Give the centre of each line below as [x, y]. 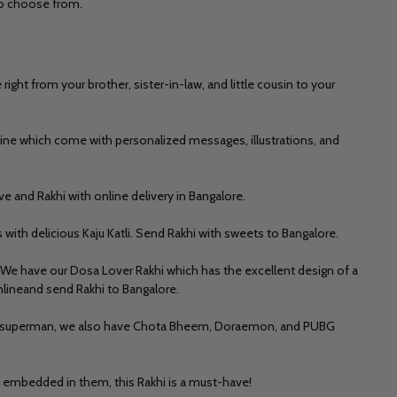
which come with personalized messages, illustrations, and [179, 140]
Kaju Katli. [109, 233]
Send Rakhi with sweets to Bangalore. [237, 233]
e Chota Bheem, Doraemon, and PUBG [229, 326]
